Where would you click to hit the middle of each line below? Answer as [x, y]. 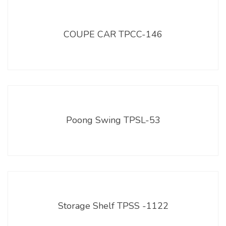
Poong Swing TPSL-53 [113, 120]
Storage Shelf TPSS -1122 [113, 206]
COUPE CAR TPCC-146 [113, 34]
